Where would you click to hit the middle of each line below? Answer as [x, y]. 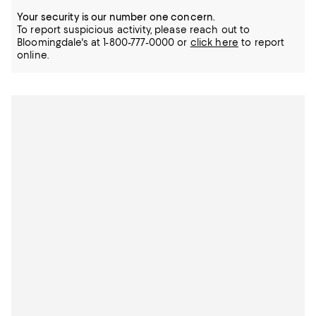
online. [33, 55]
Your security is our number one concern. [116, 17]
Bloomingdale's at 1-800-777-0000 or [104, 43]
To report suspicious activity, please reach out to [134, 30]
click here [214, 43]
